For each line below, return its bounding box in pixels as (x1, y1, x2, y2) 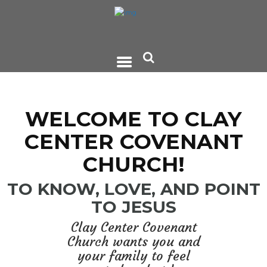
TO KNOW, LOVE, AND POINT (7, 179, 260, 200)
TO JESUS (91, 197, 176, 218)
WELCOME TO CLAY (25, 105, 242, 132)
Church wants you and (67, 233, 200, 250)
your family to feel (77, 247, 190, 264)
